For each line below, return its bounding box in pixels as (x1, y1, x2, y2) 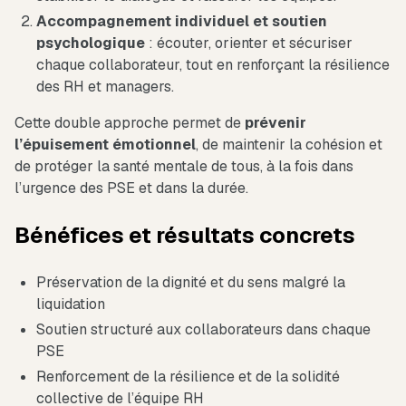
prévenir (245, 113, 306, 133)
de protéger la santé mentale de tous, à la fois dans (14, 157, 353, 177)
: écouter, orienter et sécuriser (145, 34, 353, 53)
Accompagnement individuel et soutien (36, 12, 327, 32)
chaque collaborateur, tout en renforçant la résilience (36, 55, 390, 75)
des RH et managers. (36, 77, 174, 97)
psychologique (36, 34, 145, 53)
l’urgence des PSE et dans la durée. (14, 179, 248, 198)
